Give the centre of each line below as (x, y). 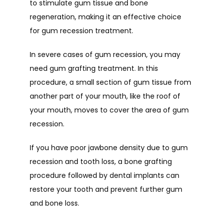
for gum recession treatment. (83, 31)
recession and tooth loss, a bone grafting (101, 162)
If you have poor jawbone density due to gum (109, 148)
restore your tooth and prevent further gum (106, 189)
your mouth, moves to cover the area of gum (109, 110)
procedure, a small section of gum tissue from (111, 82)
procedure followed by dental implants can (105, 175)
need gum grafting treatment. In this (94, 68)
